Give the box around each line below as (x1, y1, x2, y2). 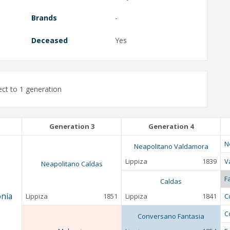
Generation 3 (49, 122, 94, 131)
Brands (31, 13, 57, 23)
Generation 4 (148, 122, 194, 131)
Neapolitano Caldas (41, 159, 103, 169)
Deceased (31, 35, 68, 45)
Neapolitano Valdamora (133, 142, 208, 151)
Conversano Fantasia (138, 212, 204, 221)
